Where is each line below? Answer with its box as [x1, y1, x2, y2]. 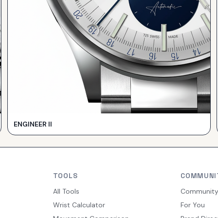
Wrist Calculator [53, 200, 105, 210]
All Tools [53, 187, 79, 196]
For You [181, 200, 205, 210]
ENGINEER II [13, 120, 52, 129]
